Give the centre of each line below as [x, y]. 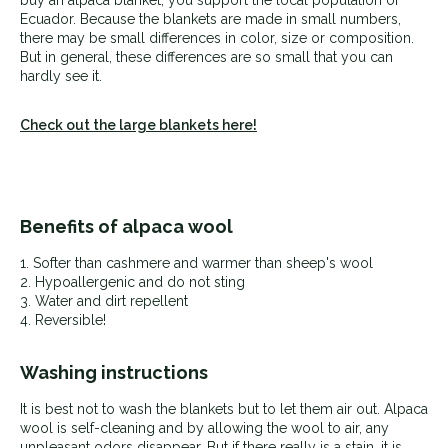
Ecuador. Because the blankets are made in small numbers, [210, 18]
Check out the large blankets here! [138, 124]
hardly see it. [61, 75]
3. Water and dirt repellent [104, 300]
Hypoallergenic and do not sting [140, 281]
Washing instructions [114, 372]
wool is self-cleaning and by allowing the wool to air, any [204, 427]
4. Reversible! [63, 319]
